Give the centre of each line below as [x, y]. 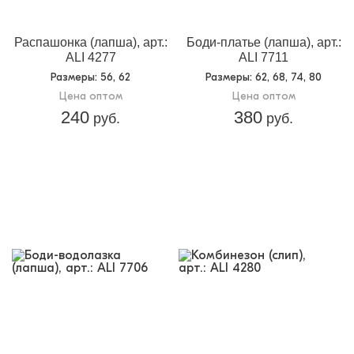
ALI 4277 [90, 58]
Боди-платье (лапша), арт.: [264, 43]
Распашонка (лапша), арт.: [90, 43]
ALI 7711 [264, 58]
